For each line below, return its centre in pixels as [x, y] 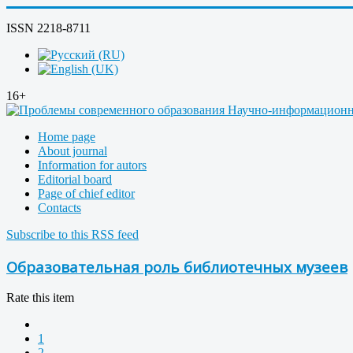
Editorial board [75, 179]
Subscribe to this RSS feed [72, 234]
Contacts [59, 208]
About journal [72, 151]
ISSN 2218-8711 [48, 28]
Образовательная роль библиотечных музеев [177, 266]
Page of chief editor [86, 193]
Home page [67, 137]
